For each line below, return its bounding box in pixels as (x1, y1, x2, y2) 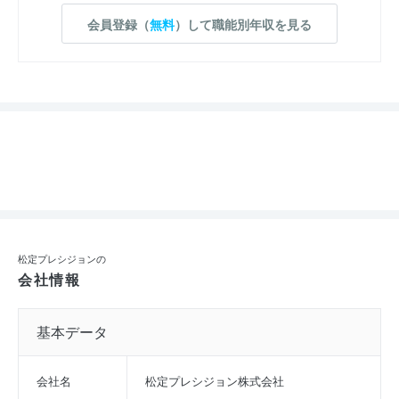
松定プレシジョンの (18, 250, 106, 265)
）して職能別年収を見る (175, 14, 312, 33)
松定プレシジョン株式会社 (145, 371, 284, 389)
